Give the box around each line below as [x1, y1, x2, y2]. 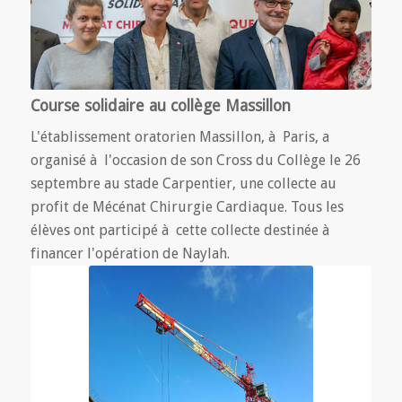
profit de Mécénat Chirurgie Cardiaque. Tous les [30, 197, 344, 215]
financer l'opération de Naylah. [30, 244, 230, 262]
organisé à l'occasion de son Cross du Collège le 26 [30, 151, 361, 169]
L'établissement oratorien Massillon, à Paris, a [30, 127, 329, 145]
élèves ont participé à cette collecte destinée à [30, 221, 333, 239]
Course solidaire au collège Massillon [30, 96, 291, 115]
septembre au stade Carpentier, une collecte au [30, 174, 336, 192]
